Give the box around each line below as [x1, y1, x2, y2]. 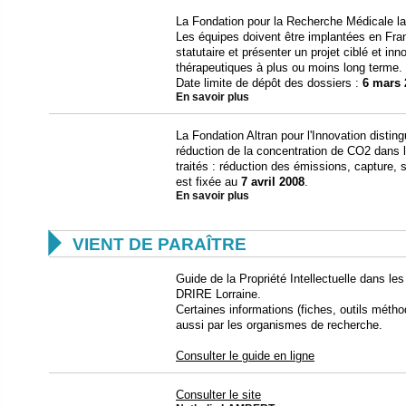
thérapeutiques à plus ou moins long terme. [176, 60, 402, 74]
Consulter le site [176, 387, 261, 401]
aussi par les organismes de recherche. [176, 317, 382, 332]
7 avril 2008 [241, 174, 304, 188]
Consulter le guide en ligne [176, 348, 314, 362]
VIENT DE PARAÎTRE [72, 234, 246, 254]
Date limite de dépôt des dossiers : [176, 75, 362, 90]
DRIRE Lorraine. [176, 286, 261, 301]
